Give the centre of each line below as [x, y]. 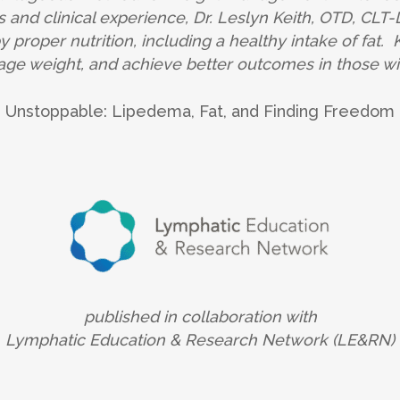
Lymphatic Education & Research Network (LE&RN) [200, 339]
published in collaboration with [200, 316]
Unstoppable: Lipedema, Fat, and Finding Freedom [200, 111]
